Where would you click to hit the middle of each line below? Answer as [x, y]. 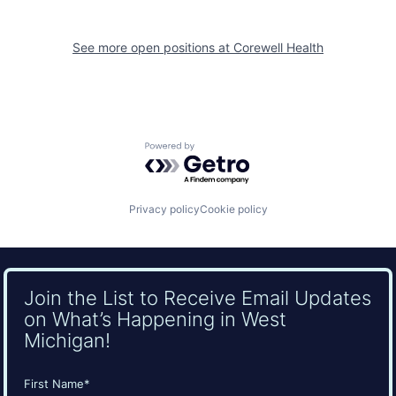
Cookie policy [233, 209]
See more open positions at [153, 47]
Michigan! [67, 339]
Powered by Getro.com [222, 150]
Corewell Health [278, 47]
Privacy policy [164, 209]
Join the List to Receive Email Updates [197, 297]
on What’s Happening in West [155, 318]
